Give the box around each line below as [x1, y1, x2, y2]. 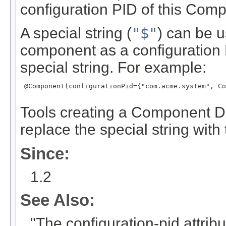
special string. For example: [20, 59, 206, 76]
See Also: [20, 191, 95, 210]
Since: [20, 144, 70, 163]
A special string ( [20, 24, 132, 41]
